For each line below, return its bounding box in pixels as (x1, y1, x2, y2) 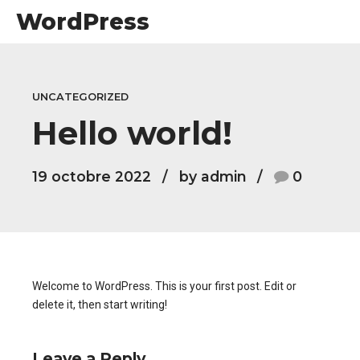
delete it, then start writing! (32, 297, 167, 311)
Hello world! (32, 112, 232, 153)
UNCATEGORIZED (32, 91, 129, 103)
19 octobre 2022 (32, 167, 151, 185)
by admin (178, 167, 247, 185)
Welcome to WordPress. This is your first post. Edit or (32, 279, 297, 292)
